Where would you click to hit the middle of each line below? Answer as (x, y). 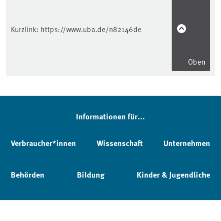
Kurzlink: (26, 29)
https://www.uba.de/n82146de (91, 29)
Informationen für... (110, 116)
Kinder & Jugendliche (173, 174)
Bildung (91, 174)
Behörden (28, 174)
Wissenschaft (120, 143)
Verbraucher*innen (43, 143)
